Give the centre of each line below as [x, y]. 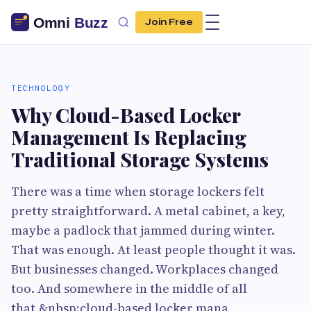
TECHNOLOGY [41, 88]
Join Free [169, 22]
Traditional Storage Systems [140, 159]
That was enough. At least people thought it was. [153, 250]
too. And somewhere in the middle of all [129, 288]
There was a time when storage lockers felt [138, 191]
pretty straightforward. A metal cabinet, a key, [148, 211]
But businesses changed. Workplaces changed [145, 269]
